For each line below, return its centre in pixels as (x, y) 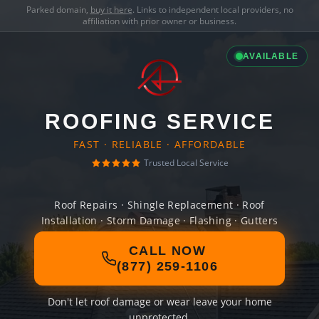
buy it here (111, 10)
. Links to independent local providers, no (213, 10)
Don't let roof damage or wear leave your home (159, 302)
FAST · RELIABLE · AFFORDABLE (159, 144)
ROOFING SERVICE (159, 121)
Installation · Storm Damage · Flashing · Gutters (159, 220)
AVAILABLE (271, 56)
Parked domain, (58, 10)
